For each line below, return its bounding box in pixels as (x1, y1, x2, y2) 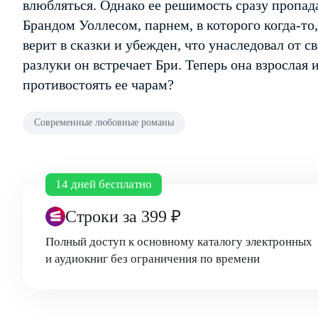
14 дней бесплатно (55, 177, 152, 191)
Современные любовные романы (34, 117, 174, 128)
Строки (65, 207, 123, 226)
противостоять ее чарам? (23, 77, 174, 92)
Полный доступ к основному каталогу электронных (45, 235, 312, 248)
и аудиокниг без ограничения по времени (45, 252, 260, 265)
